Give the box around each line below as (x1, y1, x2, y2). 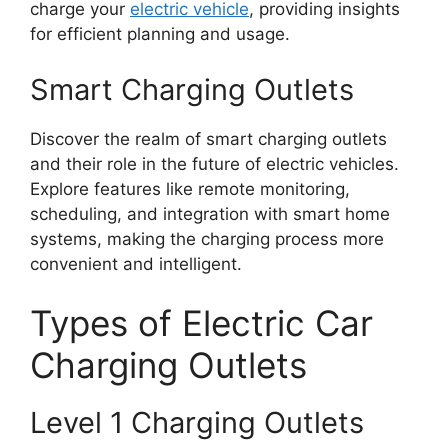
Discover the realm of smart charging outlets (30, 128, 387, 149)
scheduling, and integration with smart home (30, 203, 390, 224)
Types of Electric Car (30, 302, 373, 345)
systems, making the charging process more (30, 228, 384, 249)
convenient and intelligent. (30, 253, 242, 274)
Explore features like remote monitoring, (30, 178, 350, 199)
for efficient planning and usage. (30, 24, 290, 45)
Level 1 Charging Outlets (30, 405, 364, 441)
